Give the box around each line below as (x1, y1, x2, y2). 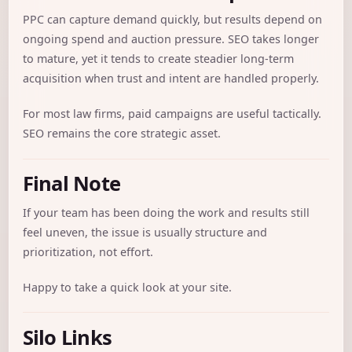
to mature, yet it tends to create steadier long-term (22, 51, 294, 67)
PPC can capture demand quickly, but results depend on (22, 12, 322, 27)
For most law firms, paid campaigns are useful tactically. (22, 106, 321, 122)
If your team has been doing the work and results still (22, 205, 310, 220)
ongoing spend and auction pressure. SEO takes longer (22, 31, 319, 47)
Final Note (22, 170, 121, 197)
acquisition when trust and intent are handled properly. (22, 71, 319, 86)
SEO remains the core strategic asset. (22, 126, 221, 141)
